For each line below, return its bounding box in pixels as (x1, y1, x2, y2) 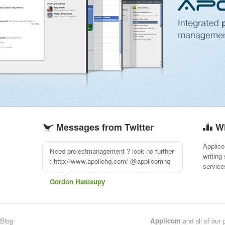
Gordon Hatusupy (50, 177, 105, 186)
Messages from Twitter (54, 121, 154, 134)
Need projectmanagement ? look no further (50, 146, 174, 156)
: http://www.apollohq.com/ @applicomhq (50, 156, 170, 166)
